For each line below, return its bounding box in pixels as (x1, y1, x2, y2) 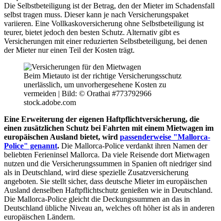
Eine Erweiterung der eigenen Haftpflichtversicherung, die (4, 115, 199, 124)
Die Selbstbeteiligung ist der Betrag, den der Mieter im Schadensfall (4, 1, 215, 10)
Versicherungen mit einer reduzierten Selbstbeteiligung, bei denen (4, 37, 207, 46)
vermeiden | (24, 89, 62, 98)
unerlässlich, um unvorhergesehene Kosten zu (24, 80, 166, 89)
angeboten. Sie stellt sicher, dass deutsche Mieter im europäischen (4, 177, 207, 186)
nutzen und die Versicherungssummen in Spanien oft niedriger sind (4, 159, 212, 168)
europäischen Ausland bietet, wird (4, 133, 120, 142)
